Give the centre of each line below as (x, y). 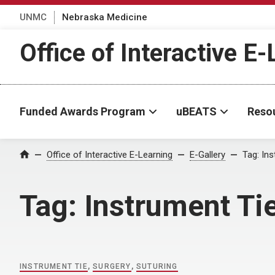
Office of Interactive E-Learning (110, 155)
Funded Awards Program (83, 111)
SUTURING (157, 266)
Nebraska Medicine (105, 17)
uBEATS (196, 111)
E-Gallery (207, 155)
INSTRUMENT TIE (54, 266)
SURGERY (112, 266)
